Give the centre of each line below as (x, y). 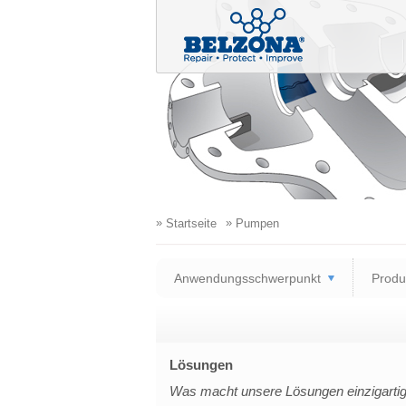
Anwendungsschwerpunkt (247, 278)
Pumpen (255, 223)
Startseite (189, 223)
